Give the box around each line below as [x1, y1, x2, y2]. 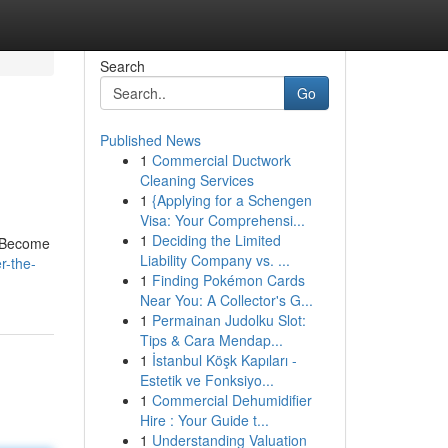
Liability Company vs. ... [139, 250, 290, 270]
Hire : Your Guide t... [139, 410, 269, 430]
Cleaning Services [139, 170, 254, 190]
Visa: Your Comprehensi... [139, 210, 305, 230]
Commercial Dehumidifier [151, 390, 312, 410]
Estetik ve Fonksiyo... [139, 370, 274, 390]
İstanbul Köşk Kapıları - [151, 350, 297, 370]
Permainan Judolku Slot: [151, 310, 306, 330]
